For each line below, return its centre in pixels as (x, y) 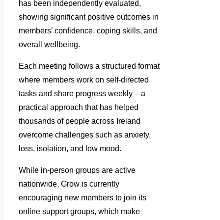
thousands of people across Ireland (80, 121)
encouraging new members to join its (82, 198)
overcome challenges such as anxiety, (85, 135)
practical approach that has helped (79, 108)
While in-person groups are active (77, 170)
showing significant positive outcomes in (89, 17)
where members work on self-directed (84, 80)
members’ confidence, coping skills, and (88, 31)
